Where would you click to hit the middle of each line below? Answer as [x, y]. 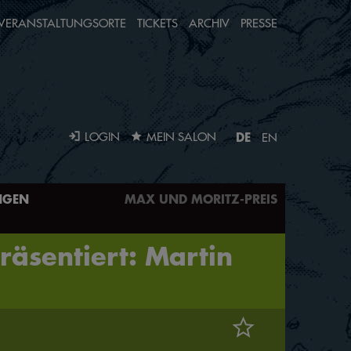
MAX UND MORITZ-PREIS [201, 199]
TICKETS [157, 23]
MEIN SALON [181, 137]
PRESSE [259, 23]
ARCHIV [209, 23]
